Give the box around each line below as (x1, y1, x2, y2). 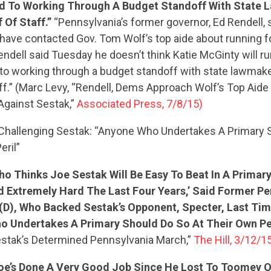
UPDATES (97, 229, 174, 261)
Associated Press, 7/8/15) (77, 97, 203, 111)
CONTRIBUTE (80, 180, 191, 212)
